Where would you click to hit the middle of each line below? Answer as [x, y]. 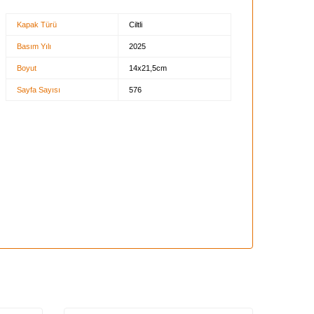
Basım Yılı [34, 46]
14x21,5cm [148, 68]
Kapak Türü [36, 24]
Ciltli [135, 24]
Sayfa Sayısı [38, 89]
